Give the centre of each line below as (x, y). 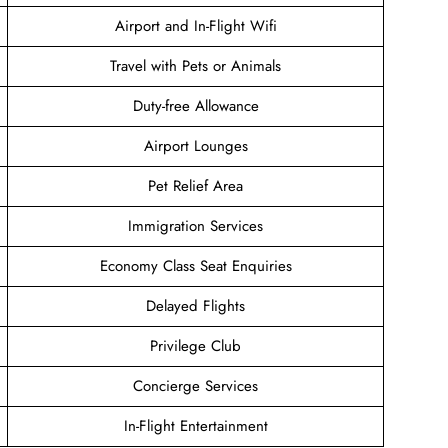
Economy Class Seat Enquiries (195, 265)
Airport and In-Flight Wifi (195, 25)
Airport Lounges (195, 145)
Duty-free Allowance (195, 105)
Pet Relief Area (195, 185)
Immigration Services (195, 225)
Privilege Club (195, 345)
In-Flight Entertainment (195, 425)
